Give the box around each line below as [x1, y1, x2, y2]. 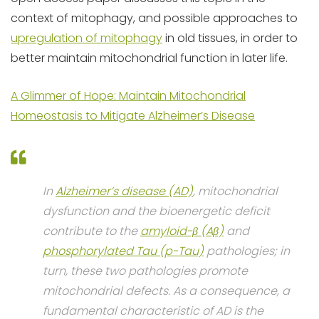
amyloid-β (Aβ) [140, 223, 224, 239]
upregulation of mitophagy [11, 30, 162, 46]
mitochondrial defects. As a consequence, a [43, 283, 290, 299]
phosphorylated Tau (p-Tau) [43, 243, 204, 259]
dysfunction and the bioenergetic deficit [43, 203, 270, 219]
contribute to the [43, 223, 140, 239]
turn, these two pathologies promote [43, 263, 248, 279]
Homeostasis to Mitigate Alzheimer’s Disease [11, 108, 255, 124]
